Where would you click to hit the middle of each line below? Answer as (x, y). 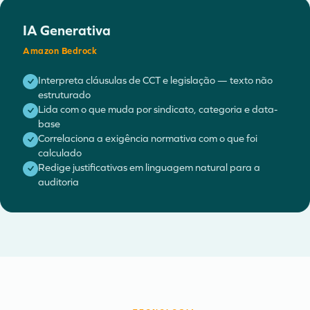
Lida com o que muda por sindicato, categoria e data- (158, 109)
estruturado (64, 95)
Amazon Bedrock (60, 51)
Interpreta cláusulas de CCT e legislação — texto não (155, 80)
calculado (60, 153)
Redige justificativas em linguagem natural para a (149, 167)
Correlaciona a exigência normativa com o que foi (148, 138)
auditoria (58, 182)
